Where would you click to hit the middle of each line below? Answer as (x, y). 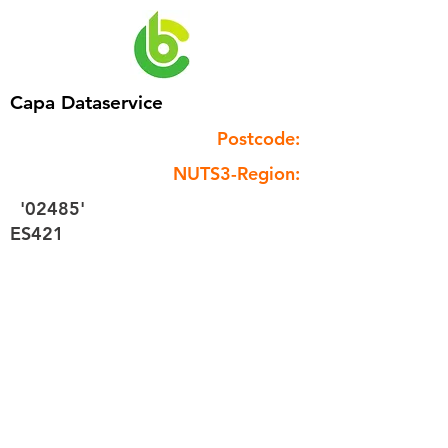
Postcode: (258, 138)
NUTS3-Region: (236, 173)
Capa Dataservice (86, 102)
